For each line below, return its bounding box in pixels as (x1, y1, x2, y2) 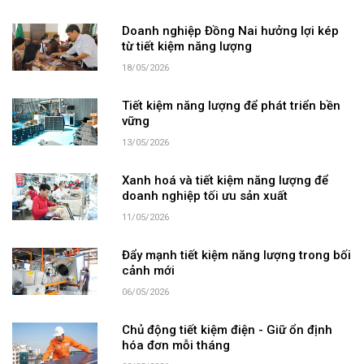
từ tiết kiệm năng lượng (121, 39, 252, 54)
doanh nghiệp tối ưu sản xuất (121, 188, 288, 204)
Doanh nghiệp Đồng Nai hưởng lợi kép (121, 24, 339, 39)
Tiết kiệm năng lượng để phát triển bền (121, 98, 340, 114)
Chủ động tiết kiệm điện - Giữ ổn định (121, 323, 332, 338)
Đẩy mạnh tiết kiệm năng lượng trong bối (121, 248, 351, 263)
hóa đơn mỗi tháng (121, 338, 230, 353)
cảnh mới (121, 263, 175, 279)
